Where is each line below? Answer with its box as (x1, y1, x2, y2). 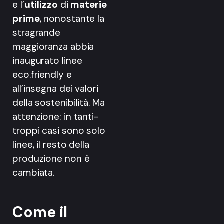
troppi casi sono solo (12, 124, 105, 137)
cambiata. (12, 166, 55, 179)
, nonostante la (39, 12, 105, 25)
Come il (12, 202, 68, 222)
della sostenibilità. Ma (12, 96, 105, 109)
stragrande (12, 26, 61, 39)
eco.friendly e (12, 68, 72, 81)
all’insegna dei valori (12, 82, 98, 95)
